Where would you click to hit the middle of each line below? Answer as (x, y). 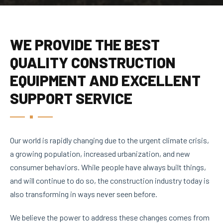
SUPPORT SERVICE (71, 98)
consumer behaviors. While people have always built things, (108, 167)
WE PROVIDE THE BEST (85, 44)
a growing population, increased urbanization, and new (100, 153)
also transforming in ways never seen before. (84, 194)
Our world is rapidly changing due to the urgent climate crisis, (110, 140)
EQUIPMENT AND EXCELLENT (105, 80)
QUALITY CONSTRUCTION (93, 62)
